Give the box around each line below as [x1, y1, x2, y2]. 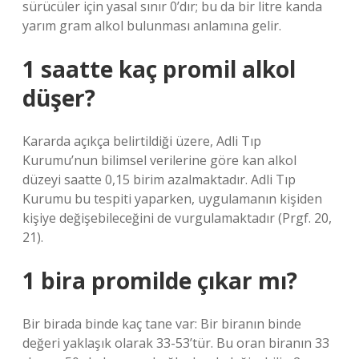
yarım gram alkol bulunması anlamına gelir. [22, 17, 281, 34]
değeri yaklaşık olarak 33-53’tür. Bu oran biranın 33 [22, 334, 329, 352]
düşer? [22, 83, 95, 113]
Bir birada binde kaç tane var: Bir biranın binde [22, 315, 301, 333]
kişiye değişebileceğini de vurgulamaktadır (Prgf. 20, [22, 209, 332, 227]
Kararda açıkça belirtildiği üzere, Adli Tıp [22, 132, 261, 150]
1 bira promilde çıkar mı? [22, 265, 297, 296]
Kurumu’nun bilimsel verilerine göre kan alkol [22, 151, 296, 169]
